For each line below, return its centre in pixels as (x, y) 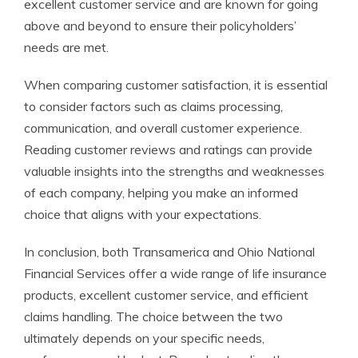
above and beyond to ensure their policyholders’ (160, 26)
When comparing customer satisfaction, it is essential (176, 85)
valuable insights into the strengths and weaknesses (174, 171)
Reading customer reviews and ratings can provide (168, 149)
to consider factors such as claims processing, (153, 106)
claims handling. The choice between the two (153, 316)
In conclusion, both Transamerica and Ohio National (169, 252)
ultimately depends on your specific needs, (144, 338)
